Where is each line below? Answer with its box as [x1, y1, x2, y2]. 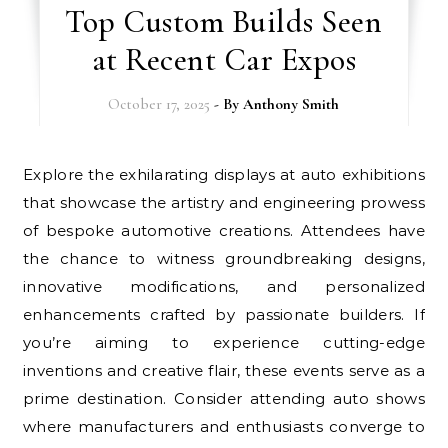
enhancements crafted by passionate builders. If [23, 304, 425, 324]
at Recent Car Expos [91, 39, 357, 79]
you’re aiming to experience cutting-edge [23, 332, 425, 352]
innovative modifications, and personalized [23, 276, 425, 296]
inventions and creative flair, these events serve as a [23, 360, 425, 380]
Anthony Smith [243, 94, 340, 113]
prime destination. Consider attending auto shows [23, 388, 425, 408]
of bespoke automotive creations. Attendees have [23, 220, 425, 240]
